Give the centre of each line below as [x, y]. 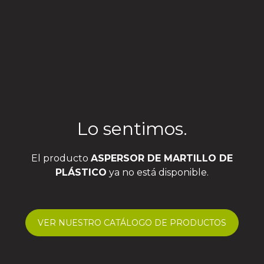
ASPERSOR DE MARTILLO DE [162, 158]
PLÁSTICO [81, 172]
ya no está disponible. [158, 172]
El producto [61, 158]
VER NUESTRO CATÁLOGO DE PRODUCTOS [132, 223]
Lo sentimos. [132, 129]
